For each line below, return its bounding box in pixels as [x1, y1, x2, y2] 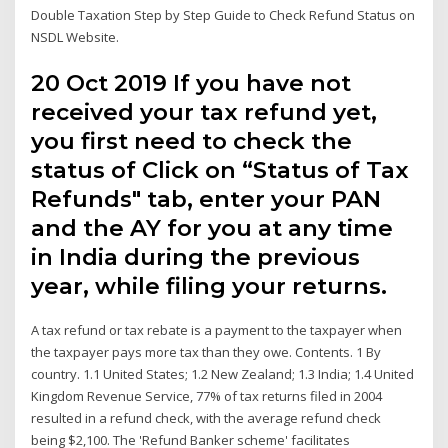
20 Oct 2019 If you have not [31, 68, 352, 97]
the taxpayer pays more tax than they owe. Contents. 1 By [31, 342, 382, 361]
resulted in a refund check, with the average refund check [31, 408, 382, 427]
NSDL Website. [31, 28, 120, 47]
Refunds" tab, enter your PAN [31, 184, 382, 213]
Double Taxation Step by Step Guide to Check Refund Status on [31, 6, 416, 25]
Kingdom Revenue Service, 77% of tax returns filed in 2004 [31, 386, 383, 405]
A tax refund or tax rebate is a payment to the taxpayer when [31, 320, 403, 339]
